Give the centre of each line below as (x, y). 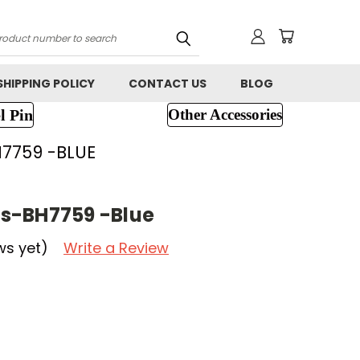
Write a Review (116, 247)
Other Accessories (225, 115)
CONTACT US (168, 84)
